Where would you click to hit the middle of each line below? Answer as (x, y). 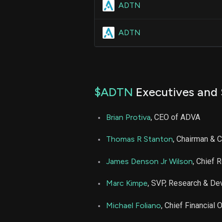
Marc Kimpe (127, 183)
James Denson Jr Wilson (149, 161)
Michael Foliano (134, 205)
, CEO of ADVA (175, 117)
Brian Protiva (128, 117)
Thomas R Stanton (139, 139)
